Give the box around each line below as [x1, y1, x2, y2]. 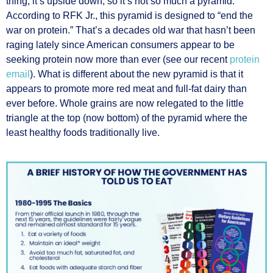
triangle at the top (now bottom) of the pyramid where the [6, 113, 247, 124]
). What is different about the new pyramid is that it [30, 69, 243, 80]
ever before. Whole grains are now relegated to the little [6, 98, 244, 109]
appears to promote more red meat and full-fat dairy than [6, 83, 247, 94]
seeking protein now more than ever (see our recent [6, 54, 230, 65]
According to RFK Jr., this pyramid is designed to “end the [6, 10, 253, 21]
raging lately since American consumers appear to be [6, 40, 235, 51]
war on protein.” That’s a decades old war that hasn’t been [6, 25, 255, 36]
